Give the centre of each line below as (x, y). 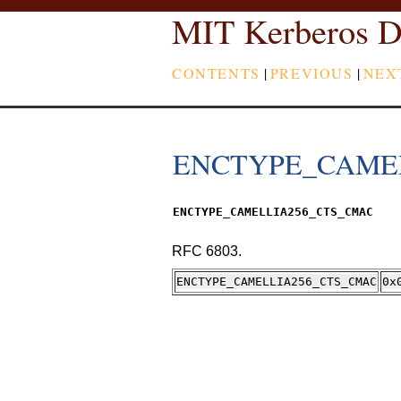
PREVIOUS (311, 73)
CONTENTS (216, 73)
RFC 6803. (207, 252)
